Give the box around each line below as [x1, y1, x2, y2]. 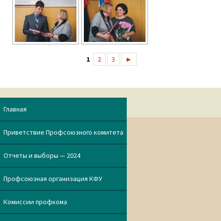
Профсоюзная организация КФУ [3, 174, 102, 183]
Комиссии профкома [3, 197, 67, 206]
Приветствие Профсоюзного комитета [3, 128, 123, 137]
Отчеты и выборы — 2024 [3, 151, 80, 160]
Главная [3, 105, 27, 113]
